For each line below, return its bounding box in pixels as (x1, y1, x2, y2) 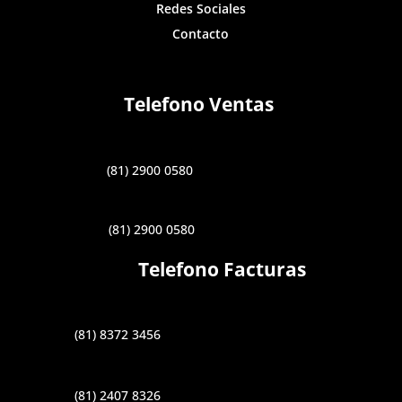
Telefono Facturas (138, 256, 307, 282)
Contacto (172, 25, 230, 43)
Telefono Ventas (124, 92, 275, 118)
